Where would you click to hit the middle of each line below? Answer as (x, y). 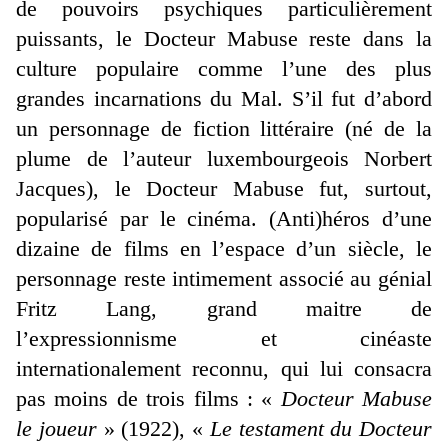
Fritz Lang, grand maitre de (224, 309)
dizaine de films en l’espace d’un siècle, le (224, 249)
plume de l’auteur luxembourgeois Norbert (224, 159)
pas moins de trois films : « (148, 399)
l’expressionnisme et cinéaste (224, 339)
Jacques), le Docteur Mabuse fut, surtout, (224, 189)
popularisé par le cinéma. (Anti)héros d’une (224, 219)
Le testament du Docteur (320, 429)
